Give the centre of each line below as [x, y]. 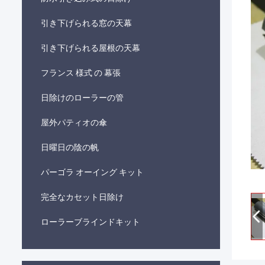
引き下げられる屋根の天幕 [91, 48]
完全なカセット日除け [82, 197]
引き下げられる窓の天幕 [86, 23]
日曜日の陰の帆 [70, 147]
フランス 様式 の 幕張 [81, 73]
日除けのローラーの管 [82, 98]
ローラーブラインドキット [91, 222]
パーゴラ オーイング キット [92, 172]
